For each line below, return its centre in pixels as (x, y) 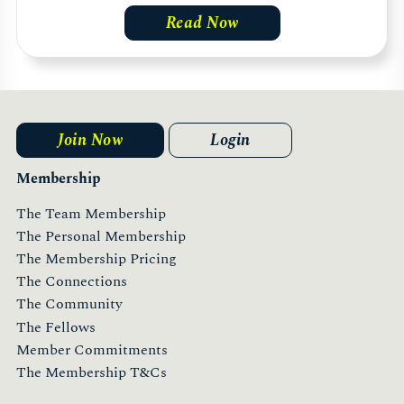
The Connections (72, 282)
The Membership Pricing (96, 258)
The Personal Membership (101, 236)
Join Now (90, 141)
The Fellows (56, 327)
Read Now (202, 23)
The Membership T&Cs (92, 372)
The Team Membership (91, 213)
